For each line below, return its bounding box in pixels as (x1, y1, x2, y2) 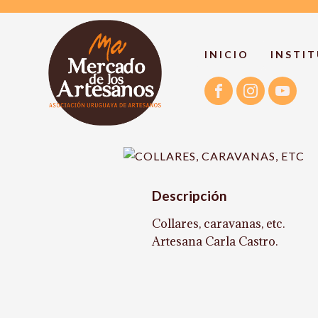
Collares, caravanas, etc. (152, 215, 285, 231)
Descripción (152, 187, 228, 204)
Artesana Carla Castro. (152, 233, 278, 249)
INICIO (204, 48, 250, 61)
